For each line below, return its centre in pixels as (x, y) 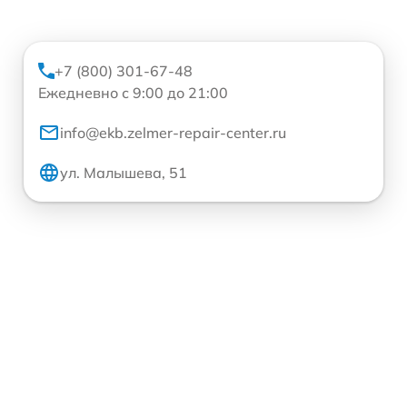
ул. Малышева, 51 (124, 173)
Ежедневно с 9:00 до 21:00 (133, 93)
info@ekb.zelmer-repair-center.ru (173, 133)
